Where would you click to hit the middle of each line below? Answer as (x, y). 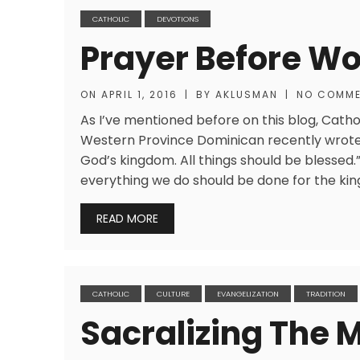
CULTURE (173, 294)
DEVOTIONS (178, 19)
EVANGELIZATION (248, 294)
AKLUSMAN (247, 94)
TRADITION (326, 294)
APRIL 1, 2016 (139, 94)
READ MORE (127, 219)
